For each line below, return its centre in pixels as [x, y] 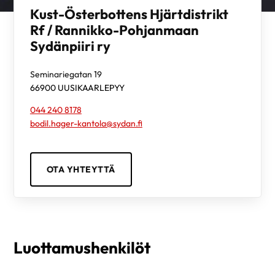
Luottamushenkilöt [82, 248]
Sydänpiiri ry [70, 46]
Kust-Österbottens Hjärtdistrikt [129, 14]
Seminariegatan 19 [66, 75]
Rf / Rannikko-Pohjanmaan [114, 30]
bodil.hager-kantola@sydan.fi [86, 123]
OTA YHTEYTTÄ [81, 169]
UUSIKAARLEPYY [91, 88]
